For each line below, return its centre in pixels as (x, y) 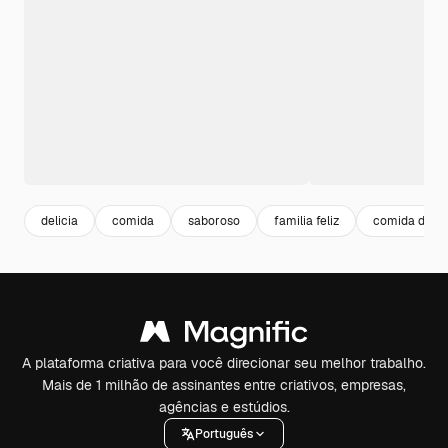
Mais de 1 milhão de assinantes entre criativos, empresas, (224, 385)
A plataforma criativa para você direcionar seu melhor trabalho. (224, 363)
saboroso (214, 220)
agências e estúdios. (224, 407)
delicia (59, 220)
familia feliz (306, 220)
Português (224, 433)
